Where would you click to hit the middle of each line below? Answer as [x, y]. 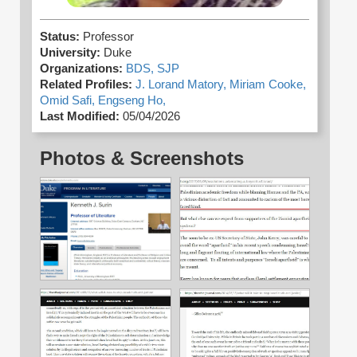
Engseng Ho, [132, 101]
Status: [61, 37]
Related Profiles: [86, 85]
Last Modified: [80, 117]
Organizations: [81, 69]
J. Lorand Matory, [182, 85]
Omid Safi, [69, 101]
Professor [108, 37]
